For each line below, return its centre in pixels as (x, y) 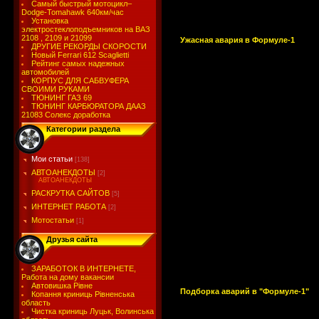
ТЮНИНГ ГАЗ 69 (62, 98)
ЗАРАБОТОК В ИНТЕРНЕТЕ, (84, 268)
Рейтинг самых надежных (78, 63)
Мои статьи (52, 159)
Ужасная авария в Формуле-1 (237, 40)
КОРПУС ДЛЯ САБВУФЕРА (80, 80)
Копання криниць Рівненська (83, 294)
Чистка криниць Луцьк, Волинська (93, 311)
